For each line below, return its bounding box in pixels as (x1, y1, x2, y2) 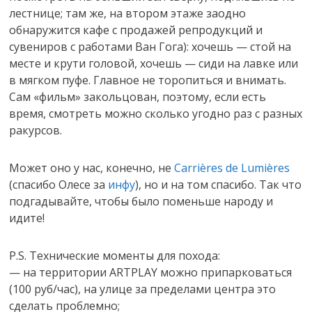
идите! (9, 210, 45, 226)
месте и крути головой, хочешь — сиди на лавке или (9, 55, 299, 71)
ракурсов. (9, 122, 63, 138)
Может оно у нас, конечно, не (9, 159, 175, 175)
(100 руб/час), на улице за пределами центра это (9, 281, 276, 297)
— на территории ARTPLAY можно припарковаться (9, 264, 292, 280)
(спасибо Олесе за (9, 176, 109, 192)
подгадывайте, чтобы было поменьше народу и (9, 193, 274, 209)
